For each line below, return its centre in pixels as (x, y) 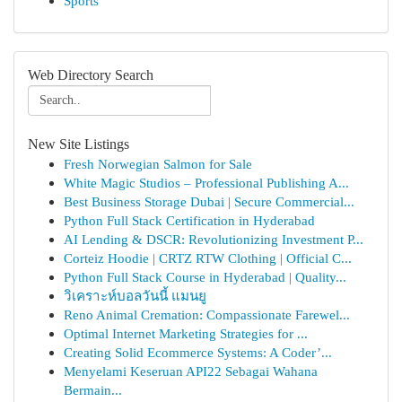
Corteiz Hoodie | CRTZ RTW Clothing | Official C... (208, 258)
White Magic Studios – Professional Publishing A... (206, 183)
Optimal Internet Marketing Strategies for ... (186, 333)
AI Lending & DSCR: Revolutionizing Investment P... (214, 239)
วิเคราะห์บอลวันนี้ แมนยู (135, 296)
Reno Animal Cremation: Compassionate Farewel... (207, 315)
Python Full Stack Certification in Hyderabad (189, 220)
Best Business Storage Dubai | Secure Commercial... (209, 201)
